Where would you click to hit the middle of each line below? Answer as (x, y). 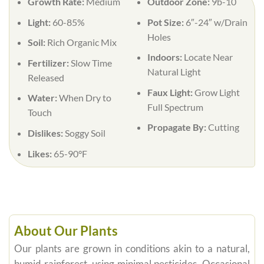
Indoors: (165, 57)
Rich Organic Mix (82, 42)
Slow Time (91, 62)
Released (46, 77)
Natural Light (174, 72)
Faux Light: (171, 92)
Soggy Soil (85, 133)
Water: (43, 98)
